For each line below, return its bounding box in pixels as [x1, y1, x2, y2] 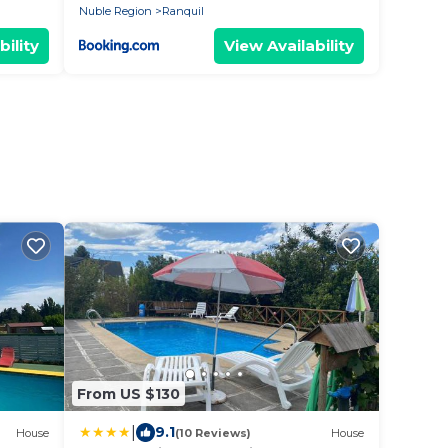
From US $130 [77, 384, 180, 403]
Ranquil [162, 4, 204, 18]
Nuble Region [79, 4, 152, 18]
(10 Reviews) [175, 425, 251, 440]
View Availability [224, 36, 354, 55]
